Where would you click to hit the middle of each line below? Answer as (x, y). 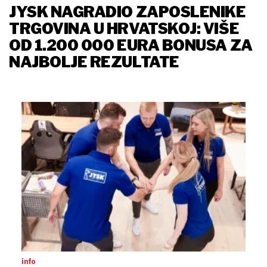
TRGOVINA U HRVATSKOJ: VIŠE (124, 29)
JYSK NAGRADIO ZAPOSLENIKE (128, 12)
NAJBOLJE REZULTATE (94, 62)
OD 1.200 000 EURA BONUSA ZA (131, 46)
